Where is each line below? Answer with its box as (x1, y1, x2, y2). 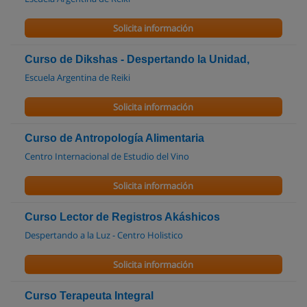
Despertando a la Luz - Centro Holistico (25, 229, 183, 241)
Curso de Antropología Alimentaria (25, 132, 204, 144)
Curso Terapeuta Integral (25, 290, 153, 302)
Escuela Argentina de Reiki (25, 71, 130, 84)
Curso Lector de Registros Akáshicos (25, 211, 220, 223)
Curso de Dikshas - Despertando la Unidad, (25, 53, 249, 65)
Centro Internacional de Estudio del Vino (25, 150, 189, 162)
